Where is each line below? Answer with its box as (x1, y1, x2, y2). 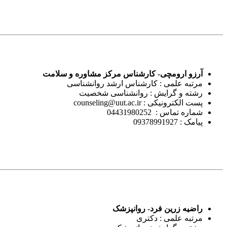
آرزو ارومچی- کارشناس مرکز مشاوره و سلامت (43, 69, 203, 78)
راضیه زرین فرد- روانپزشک (112, 204, 203, 213)
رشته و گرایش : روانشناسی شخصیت (79, 88, 203, 97)
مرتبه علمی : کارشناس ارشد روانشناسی (67, 79, 203, 88)
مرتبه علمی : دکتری (136, 213, 203, 222)
